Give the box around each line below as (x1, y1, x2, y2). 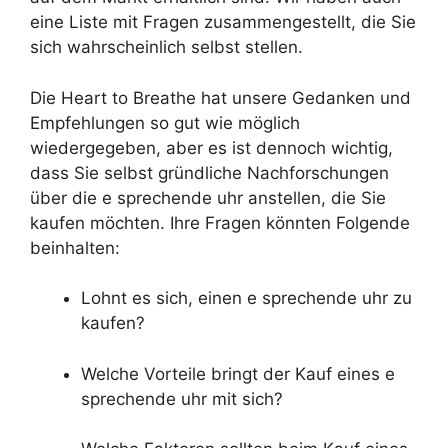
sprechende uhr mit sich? (81, 388, 283, 409)
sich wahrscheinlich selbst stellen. (30, 37, 303, 58)
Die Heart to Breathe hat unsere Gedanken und (30, 87, 411, 108)
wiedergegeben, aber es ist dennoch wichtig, (30, 137, 393, 158)
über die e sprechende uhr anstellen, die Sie (30, 187, 386, 208)
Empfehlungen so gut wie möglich (30, 112, 300, 133)
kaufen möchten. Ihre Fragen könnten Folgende (30, 212, 410, 233)
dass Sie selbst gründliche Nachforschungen (30, 162, 389, 183)
